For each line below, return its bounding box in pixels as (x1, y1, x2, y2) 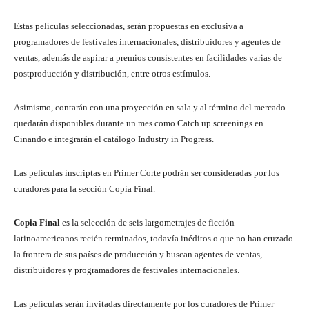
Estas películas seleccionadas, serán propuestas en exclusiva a (14, 21, 243, 32)
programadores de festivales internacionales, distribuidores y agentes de (14, 37, 281, 48)
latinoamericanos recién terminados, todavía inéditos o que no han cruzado (14, 233, 293, 244)
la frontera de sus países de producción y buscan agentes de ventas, (14, 249, 262, 260)
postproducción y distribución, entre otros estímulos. (14, 68, 210, 79)
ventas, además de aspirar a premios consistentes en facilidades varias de (14, 52, 282, 63)
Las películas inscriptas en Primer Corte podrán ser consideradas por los (14, 168, 279, 179)
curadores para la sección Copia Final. (14, 183, 155, 195)
